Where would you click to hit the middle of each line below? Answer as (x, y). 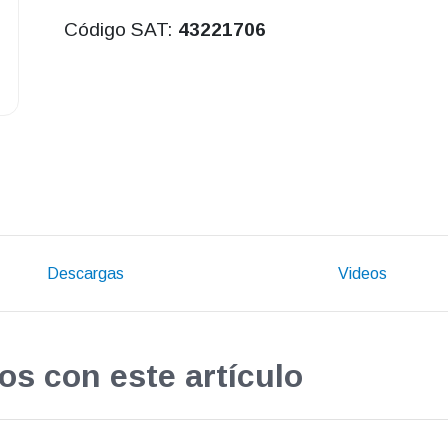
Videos (363, 273)
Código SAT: (120, 30)
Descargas (85, 273)
